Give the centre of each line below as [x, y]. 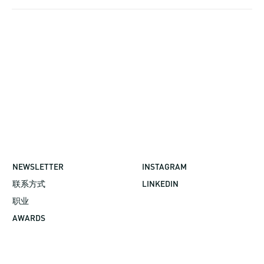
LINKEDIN [160, 184]
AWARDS [29, 218]
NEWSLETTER [38, 166]
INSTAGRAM [164, 166]
